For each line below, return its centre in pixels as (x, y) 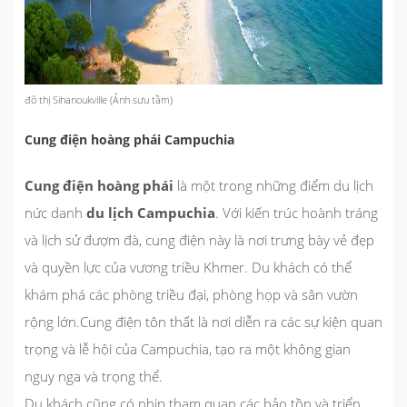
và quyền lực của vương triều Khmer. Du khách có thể (188, 267)
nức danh (54, 212)
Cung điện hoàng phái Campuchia (129, 139)
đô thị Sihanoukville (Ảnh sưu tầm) (99, 99)
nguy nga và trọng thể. (94, 376)
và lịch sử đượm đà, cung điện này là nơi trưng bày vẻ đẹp (199, 239)
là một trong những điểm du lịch (275, 185)
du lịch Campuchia (149, 212)
